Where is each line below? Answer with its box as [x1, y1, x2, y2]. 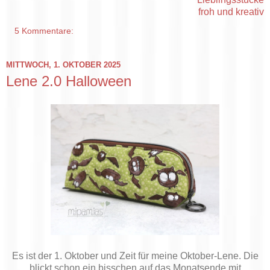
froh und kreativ [198, 7, 264, 17]
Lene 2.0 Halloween [6, 73, 131, 90]
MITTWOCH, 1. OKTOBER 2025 [6, 60, 121, 69]
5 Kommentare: [14, 26, 74, 36]
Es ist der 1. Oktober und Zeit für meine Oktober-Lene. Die [11, 250, 259, 261]
